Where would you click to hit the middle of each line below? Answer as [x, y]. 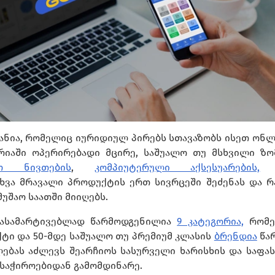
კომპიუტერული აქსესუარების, [177, 167]
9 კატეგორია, [210, 221]
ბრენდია [235, 236]
